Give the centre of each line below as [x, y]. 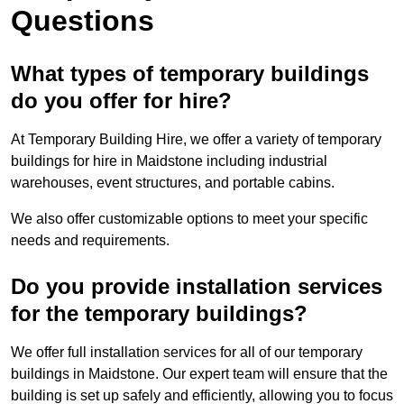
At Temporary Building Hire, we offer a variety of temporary [196, 140]
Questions [83, 21]
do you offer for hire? [121, 101]
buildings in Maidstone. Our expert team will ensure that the [199, 374]
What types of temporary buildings [190, 74]
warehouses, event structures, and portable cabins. [173, 183]
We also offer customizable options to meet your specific [189, 219]
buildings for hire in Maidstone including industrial [169, 161]
